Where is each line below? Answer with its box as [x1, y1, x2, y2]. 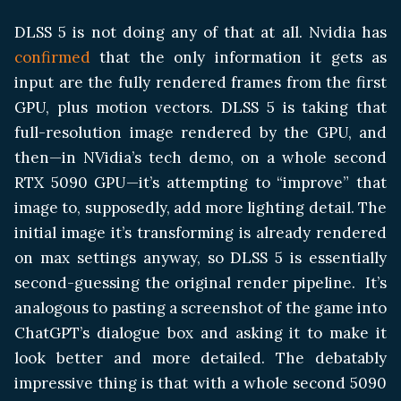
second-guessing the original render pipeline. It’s [14, 272, 387, 293]
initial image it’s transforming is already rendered [14, 222, 387, 243]
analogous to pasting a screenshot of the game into [14, 297, 387, 318]
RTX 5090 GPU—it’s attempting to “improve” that [14, 172, 387, 192]
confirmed [14, 47, 90, 67]
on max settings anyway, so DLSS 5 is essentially [14, 247, 387, 268]
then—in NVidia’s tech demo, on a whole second [14, 147, 387, 167]
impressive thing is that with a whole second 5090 [14, 372, 387, 393]
